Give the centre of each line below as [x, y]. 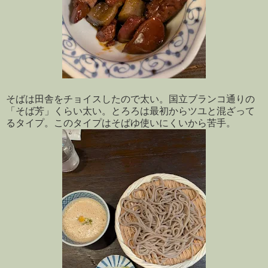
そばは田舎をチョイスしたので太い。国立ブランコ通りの [130, 99]
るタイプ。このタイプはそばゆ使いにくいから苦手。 [121, 123]
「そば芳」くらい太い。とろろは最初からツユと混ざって [130, 111]
